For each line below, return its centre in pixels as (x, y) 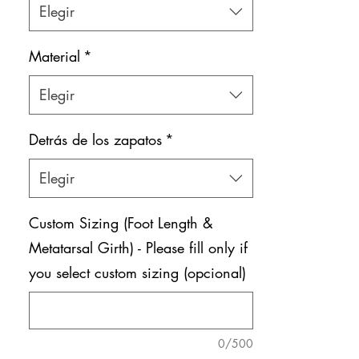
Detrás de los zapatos (95, 139)
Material (54, 56)
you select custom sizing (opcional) (137, 272)
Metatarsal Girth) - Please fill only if (138, 247)
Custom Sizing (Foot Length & (121, 222)
